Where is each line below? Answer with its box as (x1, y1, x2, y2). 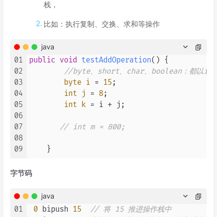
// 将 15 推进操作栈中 (90, 205, 171, 215)
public (29, 56, 55, 65)
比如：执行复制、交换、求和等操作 (43, 19, 160, 29)
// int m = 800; (60, 123, 125, 132)
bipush (38, 205, 73, 215)
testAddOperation (81, 56, 151, 65)
